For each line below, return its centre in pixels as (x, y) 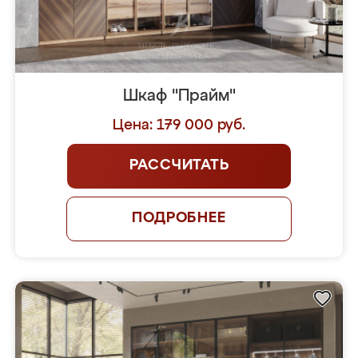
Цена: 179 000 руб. (179, 125)
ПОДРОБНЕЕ (179, 218)
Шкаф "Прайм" (179, 96)
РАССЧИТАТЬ (179, 165)
